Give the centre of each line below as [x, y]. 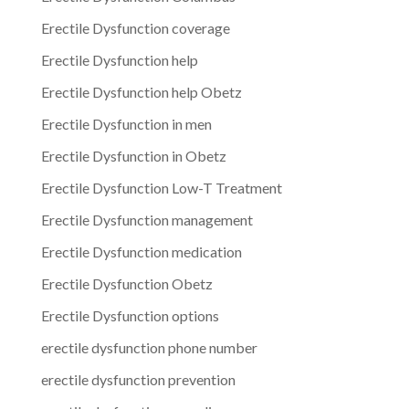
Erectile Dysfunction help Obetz [141, 91]
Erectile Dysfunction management [147, 219]
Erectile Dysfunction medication [141, 251]
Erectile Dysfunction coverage [135, 27]
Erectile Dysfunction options [130, 315]
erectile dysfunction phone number [149, 347]
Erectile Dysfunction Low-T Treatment [161, 187]
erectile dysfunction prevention [138, 379]
